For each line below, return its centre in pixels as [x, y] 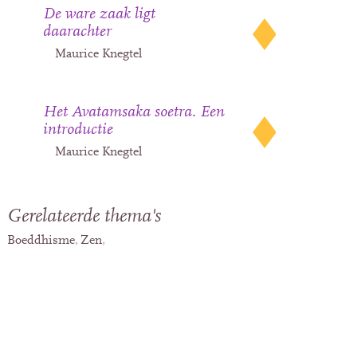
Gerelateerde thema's [84, 216]
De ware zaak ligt [100, 14]
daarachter [78, 31]
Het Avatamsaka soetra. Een [134, 112]
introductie [78, 129]
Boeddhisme [41, 240]
